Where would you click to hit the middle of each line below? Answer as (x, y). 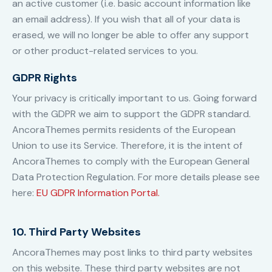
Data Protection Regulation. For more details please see (136, 177)
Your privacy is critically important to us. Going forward (134, 98)
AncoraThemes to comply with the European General (131, 161)
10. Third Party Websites (76, 232)
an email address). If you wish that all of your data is (126, 19)
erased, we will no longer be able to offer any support (131, 35)
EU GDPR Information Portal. (98, 193)
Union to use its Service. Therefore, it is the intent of (127, 146)
